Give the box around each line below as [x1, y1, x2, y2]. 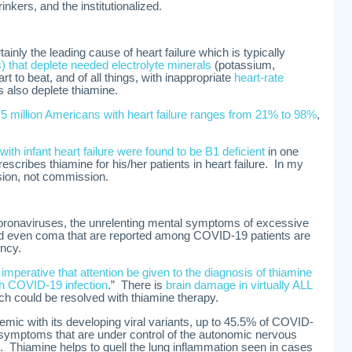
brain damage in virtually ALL [166, 279, 312, 291]
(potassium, [211, 59, 275, 71]
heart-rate [234, 71, 284, 84]
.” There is [108, 279, 166, 291]
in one [265, 145, 299, 158]
